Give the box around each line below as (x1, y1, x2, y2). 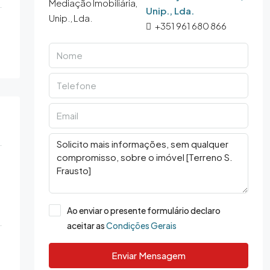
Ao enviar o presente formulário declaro (66, 204, 221, 216)
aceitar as (66, 219, 106, 231)
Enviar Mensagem (111, 249, 186, 261)
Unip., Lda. (146, 4, 195, 16)
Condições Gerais (105, 219, 177, 231)
